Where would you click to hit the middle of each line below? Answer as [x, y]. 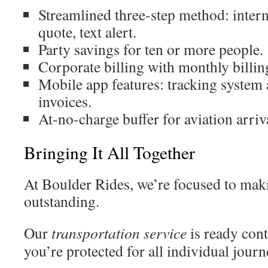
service [165, 233]
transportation [96, 233]
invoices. [65, 101]
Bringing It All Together [109, 152]
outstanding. [62, 201]
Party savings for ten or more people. [151, 49]
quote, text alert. [87, 32]
